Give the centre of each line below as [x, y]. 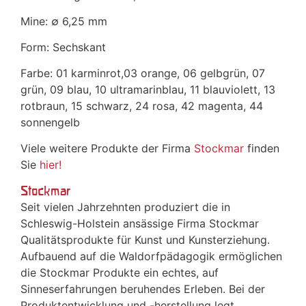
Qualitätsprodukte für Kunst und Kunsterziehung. [145, 240]
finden [262, 149]
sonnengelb [50, 123]
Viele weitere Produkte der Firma [107, 149]
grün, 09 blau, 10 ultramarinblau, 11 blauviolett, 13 [148, 90]
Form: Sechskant [63, 47]
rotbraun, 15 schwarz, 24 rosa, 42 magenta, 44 [142, 106]
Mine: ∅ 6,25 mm [64, 22]
